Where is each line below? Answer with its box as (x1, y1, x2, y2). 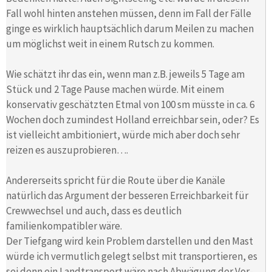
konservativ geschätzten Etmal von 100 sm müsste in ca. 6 (6, 97, 254, 111)
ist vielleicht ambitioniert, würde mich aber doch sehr (6, 127, 240, 141)
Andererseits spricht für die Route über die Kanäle (6, 173, 225, 187)
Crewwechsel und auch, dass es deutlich (6, 203, 182, 217)
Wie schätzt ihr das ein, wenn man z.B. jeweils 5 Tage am (6, 67, 245, 81)
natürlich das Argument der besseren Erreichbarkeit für (6, 188, 248, 202)
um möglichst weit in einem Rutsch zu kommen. (6, 36, 214, 50)
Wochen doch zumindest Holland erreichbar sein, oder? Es (6, 112, 259, 126)
